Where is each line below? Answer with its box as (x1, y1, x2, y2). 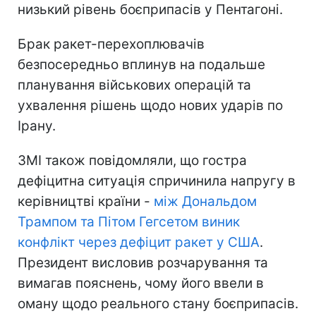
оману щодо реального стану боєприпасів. (18, 295, 298, 312)
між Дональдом (154, 193, 257, 209)
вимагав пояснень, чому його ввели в (18, 274, 264, 291)
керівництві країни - (18, 193, 154, 209)
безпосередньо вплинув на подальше (18, 56, 265, 73)
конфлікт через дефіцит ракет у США (18, 233, 260, 250)
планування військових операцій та (18, 76, 251, 93)
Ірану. (18, 117, 56, 134)
